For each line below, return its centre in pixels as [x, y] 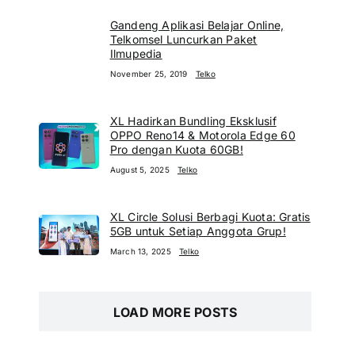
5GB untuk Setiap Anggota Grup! [198, 231]
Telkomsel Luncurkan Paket [183, 39]
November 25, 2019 [149, 73]
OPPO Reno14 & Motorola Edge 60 [202, 135]
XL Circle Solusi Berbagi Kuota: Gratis [210, 216]
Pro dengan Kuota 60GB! [176, 149]
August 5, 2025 [139, 169]
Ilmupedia [136, 53]
